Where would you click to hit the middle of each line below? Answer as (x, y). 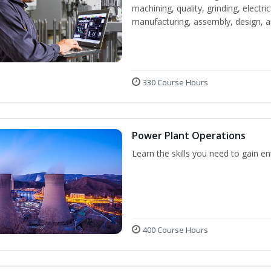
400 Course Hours (175, 230)
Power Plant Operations (189, 135)
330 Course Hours (175, 82)
